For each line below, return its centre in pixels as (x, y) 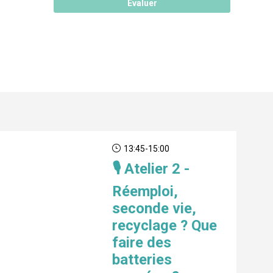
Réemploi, (145, 192)
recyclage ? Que (164, 226)
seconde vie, (154, 209)
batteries (142, 260)
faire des (141, 243)
